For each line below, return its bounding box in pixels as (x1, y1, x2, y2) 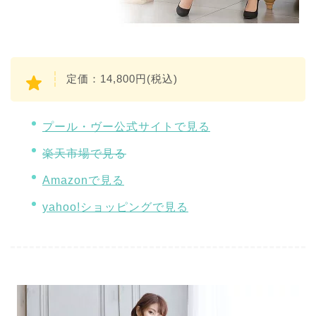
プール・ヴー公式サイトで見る (42, 120, 210, 133)
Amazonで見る (42, 174, 124, 187)
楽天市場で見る (42, 147, 126, 160)
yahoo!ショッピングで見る (42, 201, 188, 214)
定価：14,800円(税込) (66, 73, 178, 85)
